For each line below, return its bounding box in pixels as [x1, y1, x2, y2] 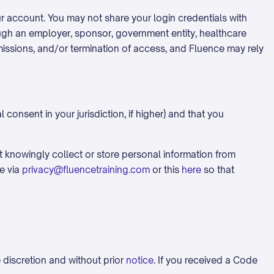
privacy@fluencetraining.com [22, 164, 150, 176]
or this [150, 164, 182, 176]
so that [201, 164, 234, 176]
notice [126, 254, 154, 266]
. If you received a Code [154, 254, 257, 266]
